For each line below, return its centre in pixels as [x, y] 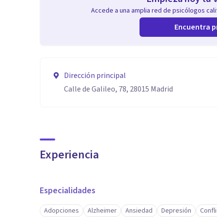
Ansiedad [139, 211]
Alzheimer [102, 211]
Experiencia [69, 155]
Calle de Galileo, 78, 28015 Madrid [118, 89]
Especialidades [68, 191]
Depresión [176, 211]
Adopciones [62, 211]
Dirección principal [95, 76]
